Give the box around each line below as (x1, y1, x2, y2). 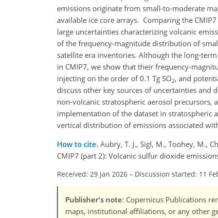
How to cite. (57, 139, 100, 149)
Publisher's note (65, 195, 122, 205)
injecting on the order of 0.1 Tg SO (57, 73, 172, 84)
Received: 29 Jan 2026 (57, 169, 127, 179)
